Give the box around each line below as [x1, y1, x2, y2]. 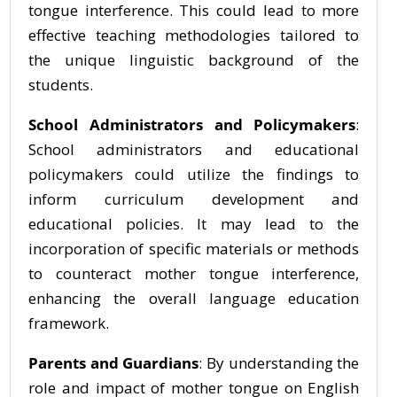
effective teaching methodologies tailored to [28, 25, 360, 45]
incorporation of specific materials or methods [28, 238, 360, 259]
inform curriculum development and [28, 189, 360, 209]
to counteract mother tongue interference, [28, 263, 360, 284]
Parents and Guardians [28, 353, 199, 373]
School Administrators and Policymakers [28, 114, 356, 135]
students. [28, 74, 93, 95]
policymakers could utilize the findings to [28, 164, 360, 184]
